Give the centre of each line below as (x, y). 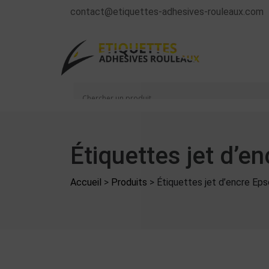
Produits (129, 182)
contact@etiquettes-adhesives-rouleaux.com (167, 12)
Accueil (86, 182)
